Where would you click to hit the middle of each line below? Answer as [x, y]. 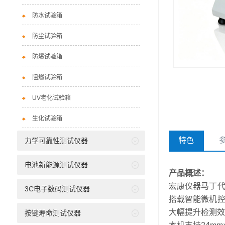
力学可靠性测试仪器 [56, 141]
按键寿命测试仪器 [52, 213]
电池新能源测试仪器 [56, 165]
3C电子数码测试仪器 [57, 189]
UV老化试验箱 [51, 98]
